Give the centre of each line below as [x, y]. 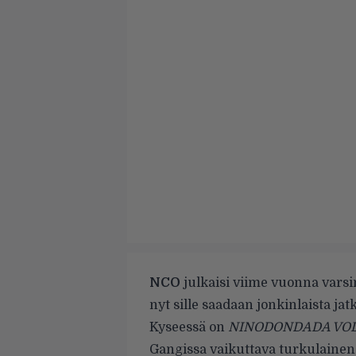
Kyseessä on [189, 327]
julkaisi [207, 283]
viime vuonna [276, 283]
